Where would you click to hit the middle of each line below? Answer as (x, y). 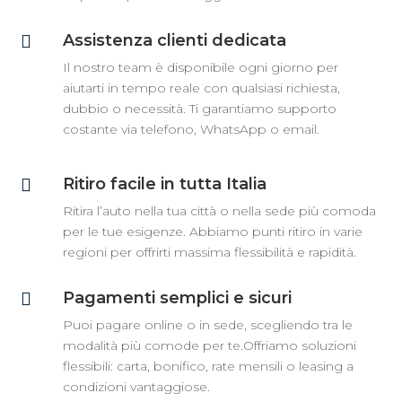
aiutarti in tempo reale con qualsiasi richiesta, (201, 87)
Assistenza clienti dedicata (174, 40)
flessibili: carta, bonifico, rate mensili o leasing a (208, 366)
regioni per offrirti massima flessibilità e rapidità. (209, 252)
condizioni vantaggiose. (136, 386)
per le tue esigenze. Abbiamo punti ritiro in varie (212, 231)
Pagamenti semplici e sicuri (177, 297)
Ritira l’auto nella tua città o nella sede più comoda (219, 210)
